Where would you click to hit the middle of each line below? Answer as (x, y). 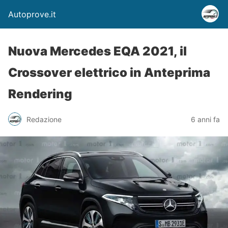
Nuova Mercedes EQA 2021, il (97, 51)
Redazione (44, 119)
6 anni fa (205, 119)
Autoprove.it (32, 14)
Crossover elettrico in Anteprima (109, 73)
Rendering (40, 94)
